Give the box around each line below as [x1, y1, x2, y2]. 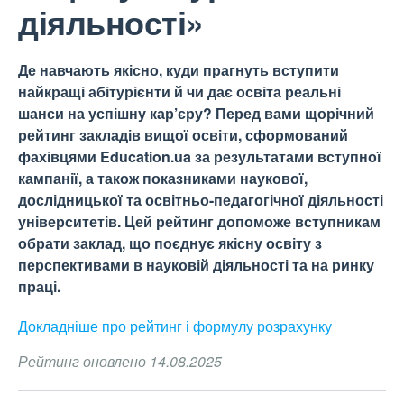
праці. [18, 276, 60, 297]
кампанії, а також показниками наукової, [18, 168, 308, 188]
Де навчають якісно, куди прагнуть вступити [18, 60, 339, 80]
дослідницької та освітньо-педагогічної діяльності [18, 189, 383, 210]
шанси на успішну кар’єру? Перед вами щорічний [18, 103, 374, 124]
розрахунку [257, 316, 332, 336]
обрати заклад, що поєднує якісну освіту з [18, 233, 322, 253]
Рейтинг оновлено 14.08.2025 [18, 351, 222, 372]
